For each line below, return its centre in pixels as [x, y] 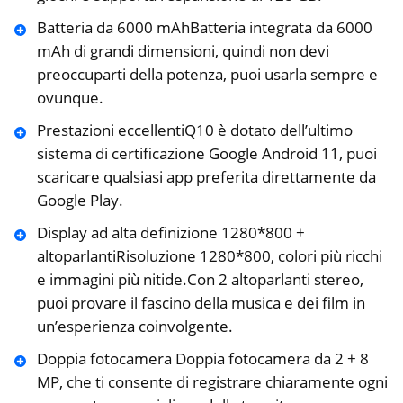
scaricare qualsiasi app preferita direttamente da [206, 176]
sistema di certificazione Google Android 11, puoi [206, 153]
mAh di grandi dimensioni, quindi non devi [183, 50]
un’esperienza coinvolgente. [134, 326]
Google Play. [80, 200]
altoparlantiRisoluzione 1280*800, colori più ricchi [209, 255]
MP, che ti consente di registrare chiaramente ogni [212, 381]
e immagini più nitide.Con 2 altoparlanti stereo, [200, 279]
